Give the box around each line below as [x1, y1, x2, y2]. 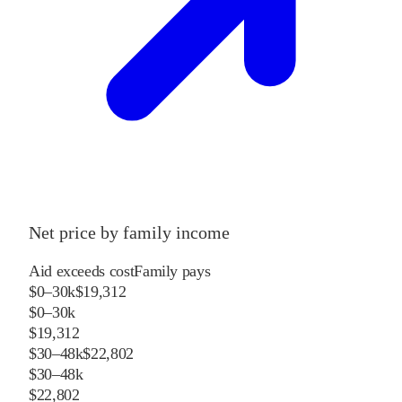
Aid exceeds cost [29, 262, 135, 281]
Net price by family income [29, 223, 230, 243]
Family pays [134, 262, 211, 281]
